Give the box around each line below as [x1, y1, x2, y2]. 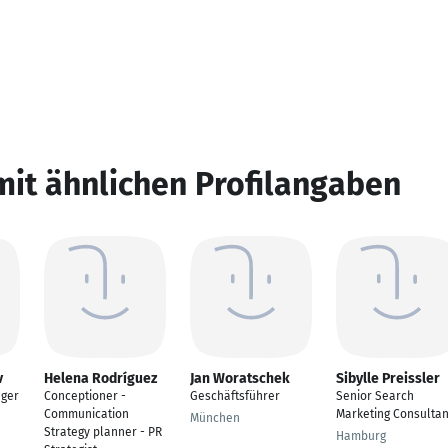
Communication [44, 407, 129, 421]
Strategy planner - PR [44, 425, 162, 439]
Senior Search [336, 389, 414, 403]
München [190, 411, 240, 425]
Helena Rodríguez [44, 370, 157, 387]
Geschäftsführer [190, 389, 280, 403]
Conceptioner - [44, 389, 126, 403]
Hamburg [336, 429, 386, 443]
